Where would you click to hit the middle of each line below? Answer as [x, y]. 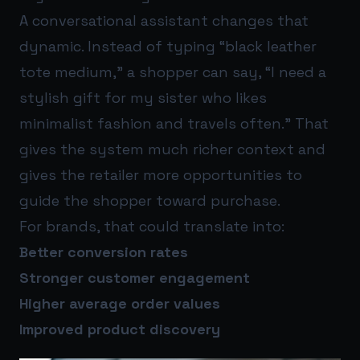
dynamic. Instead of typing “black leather [168, 47]
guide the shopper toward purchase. [150, 201]
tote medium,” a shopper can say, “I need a [173, 72]
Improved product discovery [120, 329]
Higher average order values [120, 304]
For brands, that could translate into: [152, 227]
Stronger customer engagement [135, 278]
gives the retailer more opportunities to [161, 175]
